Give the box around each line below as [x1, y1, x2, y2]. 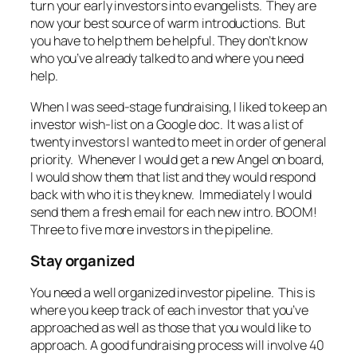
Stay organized [30, 250, 135, 272]
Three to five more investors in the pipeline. [30, 220, 273, 238]
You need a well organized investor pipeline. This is [30, 283, 315, 301]
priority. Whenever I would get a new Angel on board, [30, 150, 324, 168]
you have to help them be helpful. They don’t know [30, 32, 308, 50]
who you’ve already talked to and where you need [30, 49, 304, 68]
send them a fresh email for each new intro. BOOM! [30, 202, 318, 221]
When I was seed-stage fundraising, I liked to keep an [30, 97, 327, 116]
